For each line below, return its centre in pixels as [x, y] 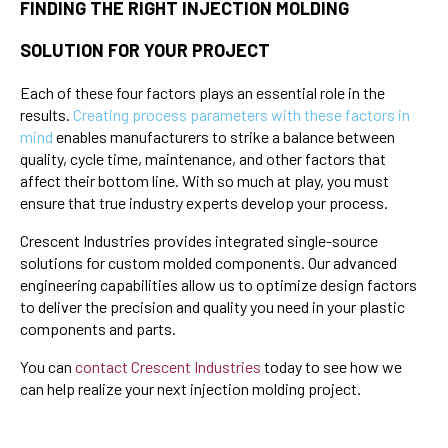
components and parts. [98, 328]
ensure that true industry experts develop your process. [204, 202]
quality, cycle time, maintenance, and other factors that [203, 158]
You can [47, 366]
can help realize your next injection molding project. [190, 388]
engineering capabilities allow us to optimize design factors [218, 284]
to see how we [353, 366]
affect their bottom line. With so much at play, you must [204, 180]
